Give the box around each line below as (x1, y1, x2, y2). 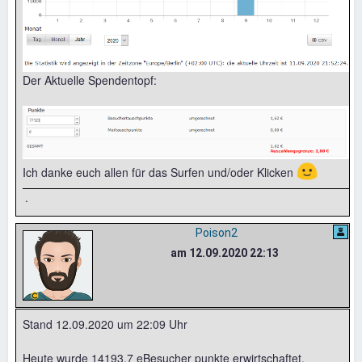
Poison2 (195, 225, 238, 239)
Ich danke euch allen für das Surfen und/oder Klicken (23, 163, 297, 180)
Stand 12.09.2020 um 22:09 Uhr (23, 315, 187, 332)
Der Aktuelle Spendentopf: (23, 72, 157, 89)
